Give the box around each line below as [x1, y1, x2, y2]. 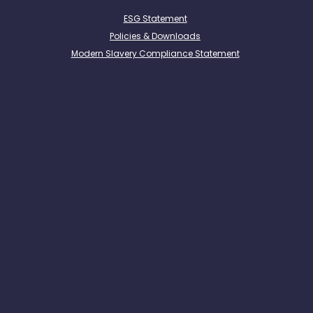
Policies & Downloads [110, 30, 201, 43]
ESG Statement [123, 13, 187, 25]
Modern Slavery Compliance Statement [71, 48, 240, 60]
